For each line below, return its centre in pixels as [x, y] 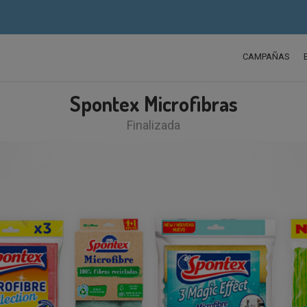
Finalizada [153, 125]
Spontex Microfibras [153, 103]
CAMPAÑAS [266, 57]
